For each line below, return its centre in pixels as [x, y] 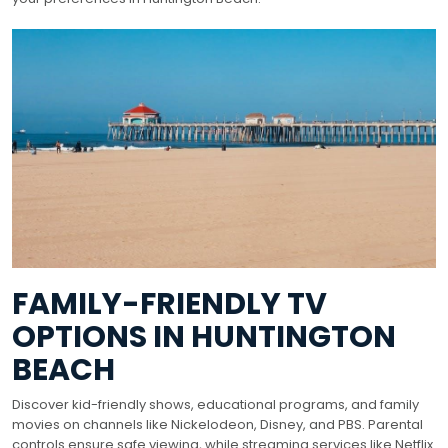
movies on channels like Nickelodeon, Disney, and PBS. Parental [217, 424]
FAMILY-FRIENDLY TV [169, 303]
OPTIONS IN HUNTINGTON [204, 336]
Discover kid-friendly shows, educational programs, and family [215, 404]
